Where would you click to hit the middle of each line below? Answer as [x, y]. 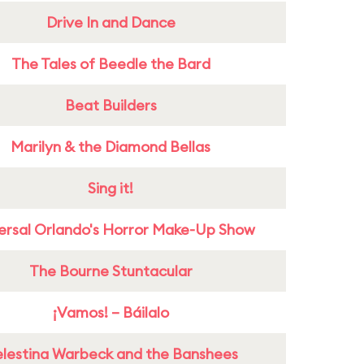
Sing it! [110, 188]
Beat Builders [110, 105]
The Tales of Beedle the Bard [110, 64]
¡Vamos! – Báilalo [110, 312]
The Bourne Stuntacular [110, 271]
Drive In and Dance [110, 22]
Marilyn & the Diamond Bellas [110, 147]
